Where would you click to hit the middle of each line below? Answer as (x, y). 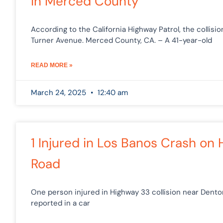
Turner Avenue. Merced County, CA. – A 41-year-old (121, 40)
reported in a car (60, 203)
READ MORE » (52, 65)
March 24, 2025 (59, 92)
